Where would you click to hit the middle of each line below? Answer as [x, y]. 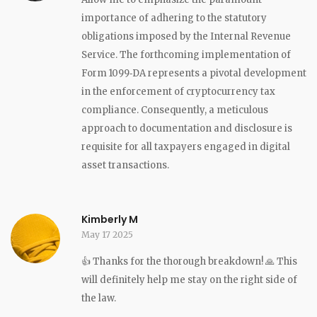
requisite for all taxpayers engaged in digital [186, 146]
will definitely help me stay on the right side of [189, 279]
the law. [99, 298]
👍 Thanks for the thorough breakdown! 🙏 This [189, 261]
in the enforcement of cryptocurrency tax [178, 91]
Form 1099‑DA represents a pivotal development [194, 73]
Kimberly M [110, 219]
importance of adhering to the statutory [174, 18]
